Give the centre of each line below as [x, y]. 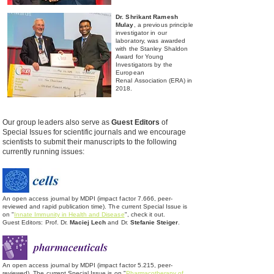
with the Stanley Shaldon [152, 49]
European [130, 72]
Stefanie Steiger [154, 222]
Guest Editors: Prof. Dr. [36, 222]
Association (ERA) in [163, 80]
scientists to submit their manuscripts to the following [90, 142]
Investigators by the [144, 65]
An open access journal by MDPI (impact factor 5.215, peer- [88, 265]
